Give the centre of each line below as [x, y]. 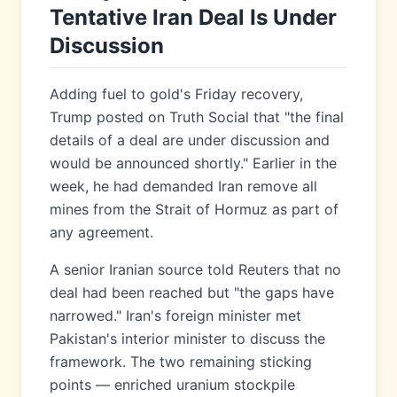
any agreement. [101, 232]
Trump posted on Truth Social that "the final [197, 117]
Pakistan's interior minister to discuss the [187, 339]
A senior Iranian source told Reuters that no [195, 269]
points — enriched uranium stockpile [172, 385]
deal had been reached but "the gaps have [192, 292]
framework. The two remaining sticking [181, 362]
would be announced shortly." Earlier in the [193, 163]
